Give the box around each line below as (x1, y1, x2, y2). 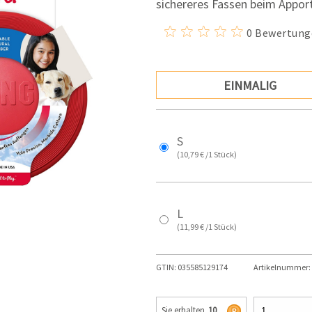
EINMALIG (223, 77, 276, 93)
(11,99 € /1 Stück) (177, 221, 237, 232)
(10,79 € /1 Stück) (177, 148, 237, 159)
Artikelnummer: (253, 262, 311, 272)
